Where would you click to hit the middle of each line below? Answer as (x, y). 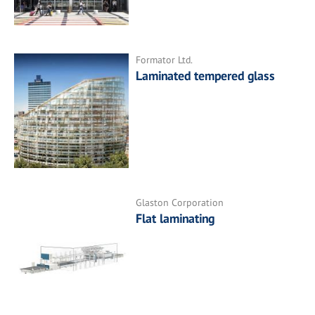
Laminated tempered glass (206, 75)
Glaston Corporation (180, 203)
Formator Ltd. (165, 59)
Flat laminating (175, 219)
